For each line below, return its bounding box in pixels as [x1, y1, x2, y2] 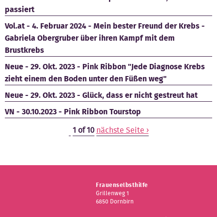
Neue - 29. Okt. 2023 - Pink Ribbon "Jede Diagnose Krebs [5, 61, 205, 72]
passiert [5, 3, 34, 15]
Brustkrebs [5, 44, 44, 56]
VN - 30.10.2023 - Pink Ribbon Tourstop [5, 106, 141, 117]
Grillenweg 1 [96, 188, 129, 197]
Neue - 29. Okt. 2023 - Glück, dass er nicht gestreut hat [5, 89, 198, 101]
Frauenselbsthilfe [96, 180, 148, 189]
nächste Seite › [96, 124, 149, 136]
